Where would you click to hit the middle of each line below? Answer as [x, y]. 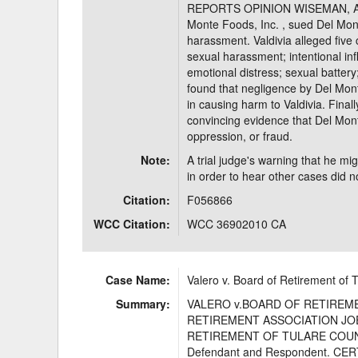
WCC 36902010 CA [237, 224]
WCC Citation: [132, 224]
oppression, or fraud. [240, 136]
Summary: [143, 304]
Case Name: [138, 280]
